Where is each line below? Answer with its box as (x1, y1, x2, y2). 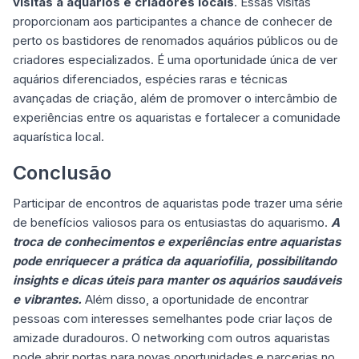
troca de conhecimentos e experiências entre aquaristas (13, 234, 341, 249)
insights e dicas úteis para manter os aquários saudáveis (13, 272, 341, 288)
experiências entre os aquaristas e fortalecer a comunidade (13, 110, 341, 125)
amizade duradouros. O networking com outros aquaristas (13, 330, 330, 345)
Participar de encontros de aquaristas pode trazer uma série (13, 196, 343, 211)
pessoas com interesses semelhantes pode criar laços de (13, 311, 333, 326)
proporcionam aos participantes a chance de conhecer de (13, 14, 333, 29)
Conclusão (13, 161, 111, 184)
